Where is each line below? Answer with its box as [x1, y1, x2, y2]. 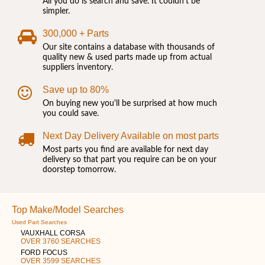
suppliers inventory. [43, 63, 113, 72]
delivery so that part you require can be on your [43, 155, 216, 164]
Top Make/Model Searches [12, 204, 124, 215]
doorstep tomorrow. [43, 165, 116, 174]
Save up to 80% [43, 84, 109, 95]
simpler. [43, 7, 70, 15]
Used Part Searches [12, 218, 67, 225]
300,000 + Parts [43, 28, 109, 38]
